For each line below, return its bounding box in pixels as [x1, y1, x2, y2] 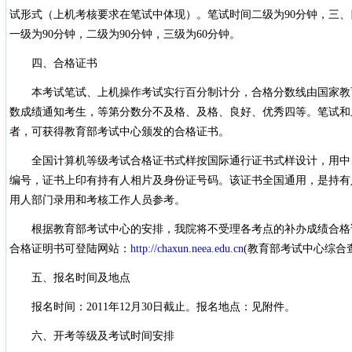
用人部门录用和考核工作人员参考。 [9, 194, 185, 206]
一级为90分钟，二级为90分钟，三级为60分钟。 [9, 28, 240, 40]
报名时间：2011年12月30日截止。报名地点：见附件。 [9, 301, 295, 313]
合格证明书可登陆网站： [9, 243, 130, 255]
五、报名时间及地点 [9, 272, 130, 284]
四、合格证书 [9, 57, 97, 69]
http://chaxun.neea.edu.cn [130, 243, 244, 255]
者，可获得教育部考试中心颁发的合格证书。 [9, 126, 229, 137]
